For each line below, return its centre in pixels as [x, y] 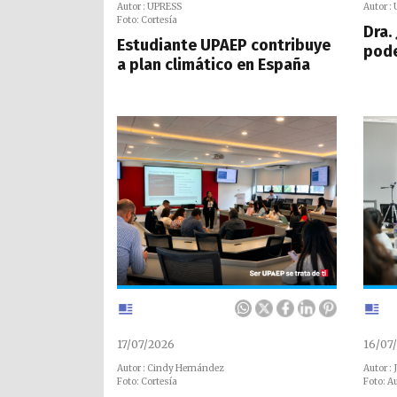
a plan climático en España [214, 64]
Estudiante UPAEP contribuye [224, 45]
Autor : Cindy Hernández [170, 368]
